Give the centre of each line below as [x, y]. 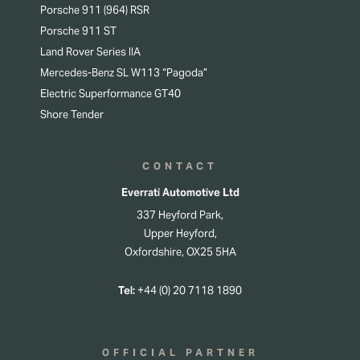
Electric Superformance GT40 [110, 94]
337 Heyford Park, [180, 215]
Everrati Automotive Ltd [180, 193]
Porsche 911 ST [78, 31]
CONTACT [180, 166]
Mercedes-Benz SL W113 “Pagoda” [124, 73]
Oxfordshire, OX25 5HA [180, 252]
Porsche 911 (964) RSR [95, 10]
